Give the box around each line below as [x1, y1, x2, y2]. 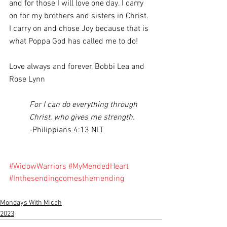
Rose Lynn [9, 74, 47, 85]
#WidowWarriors [9, 162, 66, 172]
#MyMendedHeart [68, 162, 129, 172]
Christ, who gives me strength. [29, 112, 137, 123]
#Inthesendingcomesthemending [9, 174, 124, 184]
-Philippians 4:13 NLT [29, 125, 103, 135]
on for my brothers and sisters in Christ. [9, 11, 150, 21]
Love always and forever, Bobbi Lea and [9, 62, 146, 72]
